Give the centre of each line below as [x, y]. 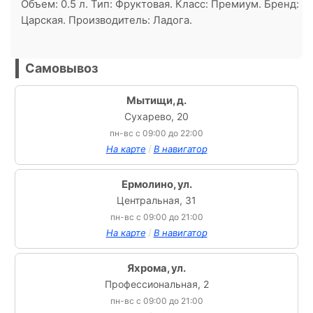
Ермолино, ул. [156, 185]
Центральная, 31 [156, 201]
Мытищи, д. [156, 101]
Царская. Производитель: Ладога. [107, 20]
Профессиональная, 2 [156, 284]
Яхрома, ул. [156, 269]
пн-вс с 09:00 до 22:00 [156, 133]
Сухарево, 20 [156, 117]
